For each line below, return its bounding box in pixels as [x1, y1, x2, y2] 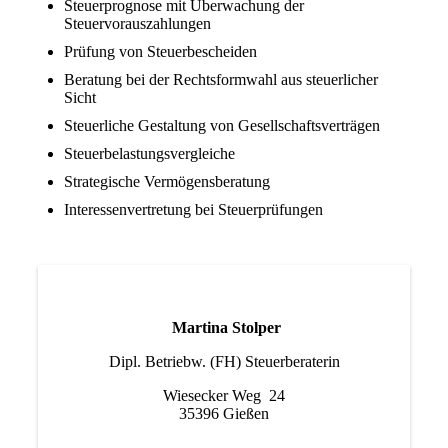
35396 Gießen [179, 404, 269, 422]
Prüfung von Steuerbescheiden [63, 43, 257, 61]
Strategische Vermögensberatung [63, 173, 270, 191]
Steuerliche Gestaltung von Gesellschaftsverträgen [63, 117, 380, 135]
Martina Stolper [171, 318, 281, 336]
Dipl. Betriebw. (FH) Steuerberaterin [108, 352, 340, 370]
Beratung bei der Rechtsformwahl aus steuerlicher [63, 71, 378, 89]
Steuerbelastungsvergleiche [63, 145, 235, 163]
